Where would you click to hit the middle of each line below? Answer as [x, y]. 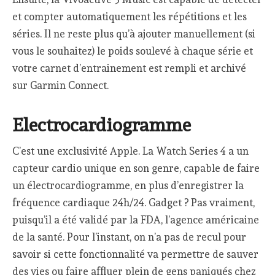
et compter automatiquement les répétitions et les [130, 17]
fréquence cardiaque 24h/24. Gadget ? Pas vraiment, [134, 202]
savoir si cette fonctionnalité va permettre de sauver [136, 254]
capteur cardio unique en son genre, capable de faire [136, 168]
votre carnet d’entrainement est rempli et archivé [130, 68]
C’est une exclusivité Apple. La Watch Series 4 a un [131, 151]
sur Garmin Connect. [61, 86]
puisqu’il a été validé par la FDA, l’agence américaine [136, 219]
